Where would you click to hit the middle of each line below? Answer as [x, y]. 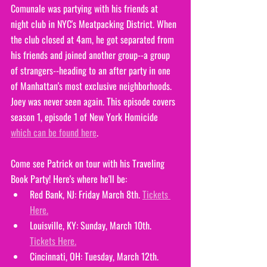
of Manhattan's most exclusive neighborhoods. [92, 86]
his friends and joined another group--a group [91, 55]
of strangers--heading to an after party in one [92, 70]
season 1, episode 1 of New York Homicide [86, 117]
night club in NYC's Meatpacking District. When [95, 24]
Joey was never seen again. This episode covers [94, 101]
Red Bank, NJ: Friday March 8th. [86, 194]
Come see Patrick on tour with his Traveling [89, 163]
